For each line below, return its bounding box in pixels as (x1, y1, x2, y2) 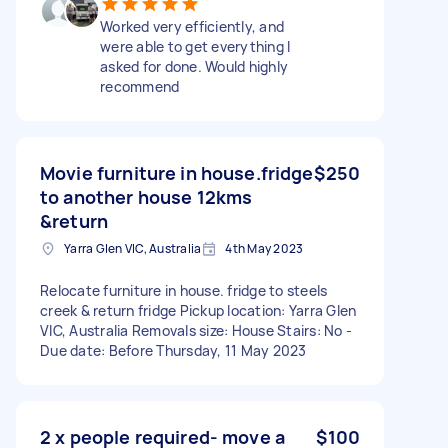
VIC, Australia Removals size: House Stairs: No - (40, 320, 352, 340)
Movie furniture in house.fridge (40, 160, 314, 185)
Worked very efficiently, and (100, 16, 284, 36)
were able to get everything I (100, 36, 291, 56)
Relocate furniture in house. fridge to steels (40, 280, 328, 300)
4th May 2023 (225, 239, 304, 257)
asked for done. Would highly (100, 56, 288, 76)
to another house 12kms (40, 184, 253, 209)
